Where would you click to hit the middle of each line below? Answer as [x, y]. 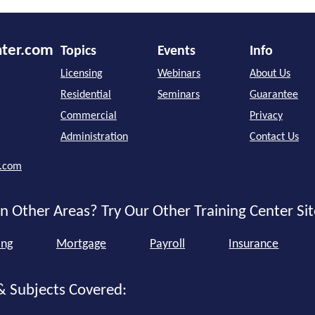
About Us [270, 73]
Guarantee [274, 95]
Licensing [82, 73]
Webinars [179, 73]
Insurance [254, 245]
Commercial [89, 116]
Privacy [266, 116]
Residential [86, 95]
